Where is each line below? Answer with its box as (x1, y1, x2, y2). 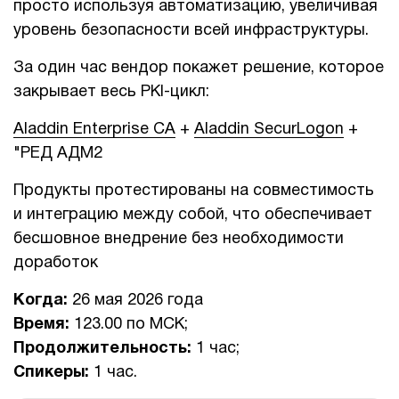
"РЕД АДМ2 (13, 145, 102, 161)
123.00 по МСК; (69, 316, 188, 332)
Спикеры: (13, 364, 89, 380)
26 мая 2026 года (68, 292, 203, 308)
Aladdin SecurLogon (194, 121, 344, 137)
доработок (13, 255, 98, 271)
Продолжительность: (13, 340, 196, 356)
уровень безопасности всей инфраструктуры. (13, 22, 369, 38)
